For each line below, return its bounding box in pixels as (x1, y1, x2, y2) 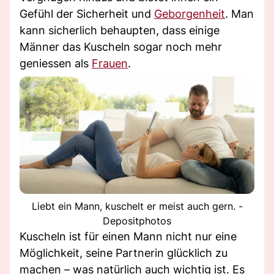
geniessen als (20, 56, 92, 70)
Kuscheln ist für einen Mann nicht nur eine (20, 229, 237, 243)
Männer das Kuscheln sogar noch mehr (20, 40, 222, 53)
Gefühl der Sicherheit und (20, 7, 154, 20)
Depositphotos (103, 214, 171, 227)
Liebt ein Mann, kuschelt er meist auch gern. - (31, 199, 243, 212)
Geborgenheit (154, 7, 225, 20)
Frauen (92, 56, 128, 70)
